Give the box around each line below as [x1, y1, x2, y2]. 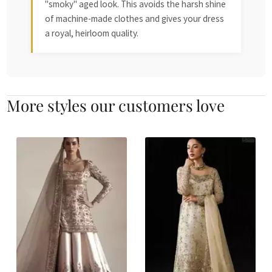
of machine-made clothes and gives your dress [45, 12, 225, 24]
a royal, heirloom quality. [45, 27, 139, 39]
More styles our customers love [7, 94, 225, 115]
